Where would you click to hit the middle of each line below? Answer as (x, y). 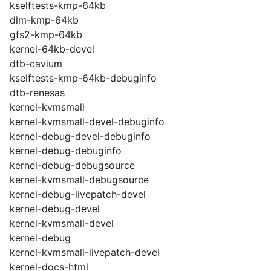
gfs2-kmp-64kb (46, 34)
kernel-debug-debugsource (72, 165)
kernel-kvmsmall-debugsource (79, 180)
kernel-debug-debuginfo (66, 151)
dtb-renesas (37, 93)
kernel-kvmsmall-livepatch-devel (85, 252)
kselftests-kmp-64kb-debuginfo (83, 78)
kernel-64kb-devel (52, 49)
